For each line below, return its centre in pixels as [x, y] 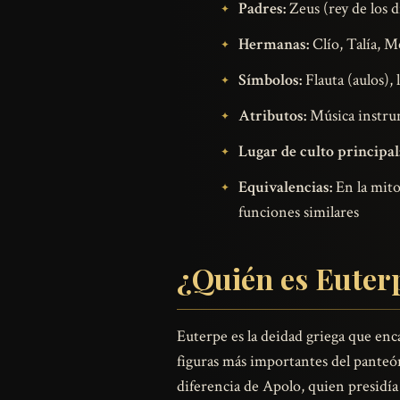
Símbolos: [270, 80]
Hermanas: [274, 45]
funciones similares [299, 212]
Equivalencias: [285, 187]
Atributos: [272, 116]
